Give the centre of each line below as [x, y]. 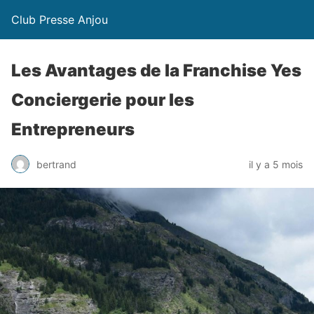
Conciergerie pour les [103, 100]
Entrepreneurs [73, 129]
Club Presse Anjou [60, 20]
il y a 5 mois [276, 164]
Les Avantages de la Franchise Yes [156, 70]
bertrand [56, 164]
